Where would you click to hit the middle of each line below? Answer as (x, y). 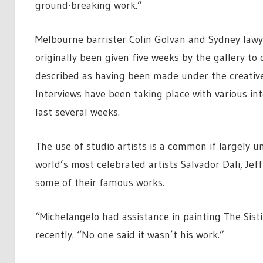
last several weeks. (77, 112)
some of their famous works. (100, 182)
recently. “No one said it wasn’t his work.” (129, 235)
